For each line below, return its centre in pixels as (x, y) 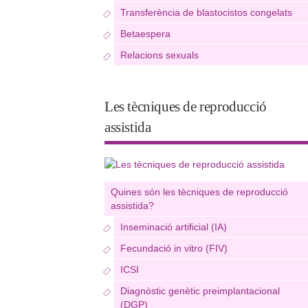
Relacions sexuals (159, 55)
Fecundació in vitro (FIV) (174, 248)
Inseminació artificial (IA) (174, 227)
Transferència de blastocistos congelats (206, 12)
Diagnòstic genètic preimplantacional (200, 291)
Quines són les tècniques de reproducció (199, 192)
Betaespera (145, 34)
